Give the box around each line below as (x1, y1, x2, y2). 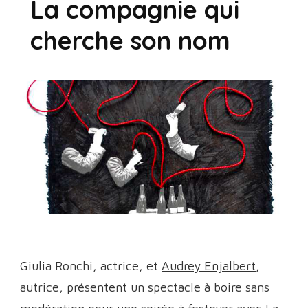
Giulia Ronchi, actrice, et (20, 258, 162, 273)
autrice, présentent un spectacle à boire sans (20, 279, 269, 294)
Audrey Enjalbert (162, 258, 256, 273)
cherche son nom (30, 24, 230, 56)
